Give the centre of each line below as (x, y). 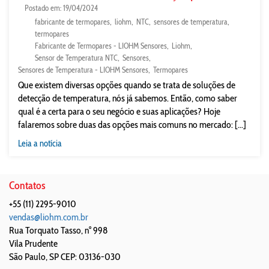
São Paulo (27, 257)
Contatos (27, 186)
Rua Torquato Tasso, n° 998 (58, 230)
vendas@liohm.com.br (49, 217)
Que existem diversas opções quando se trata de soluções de (127, 85)
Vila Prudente (33, 243)
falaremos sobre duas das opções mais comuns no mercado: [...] (132, 125)
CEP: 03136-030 (91, 257)
